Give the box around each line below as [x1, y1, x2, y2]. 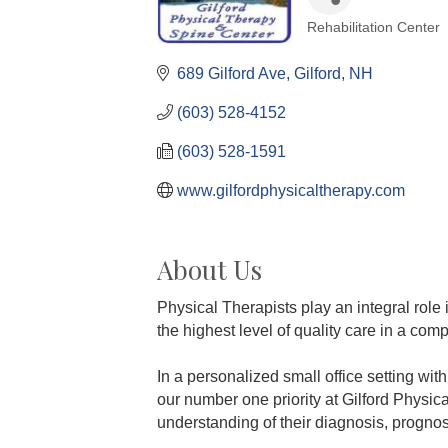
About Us [157, 251, 262, 287]
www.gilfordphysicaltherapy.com [177, 181, 405, 199]
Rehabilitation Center [307, 19, 440, 35]
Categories [306, 30, 410, 59]
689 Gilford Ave [177, 64, 286, 82]
